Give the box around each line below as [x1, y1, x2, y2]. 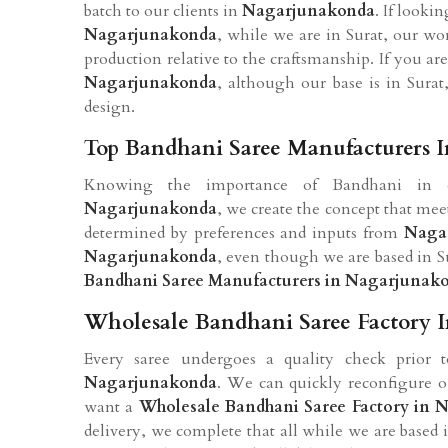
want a [84, 395, 139, 418]
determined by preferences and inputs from [84, 221, 404, 244]
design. [84, 95, 135, 118]
